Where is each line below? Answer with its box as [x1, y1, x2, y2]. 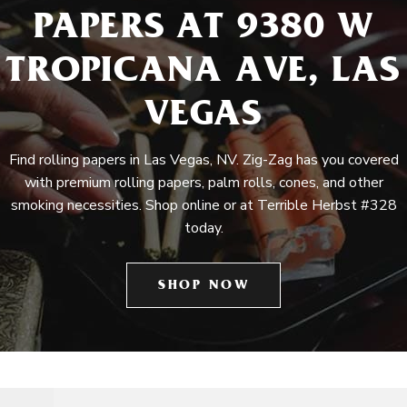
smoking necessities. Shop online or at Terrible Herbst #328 [10, 195, 397, 215]
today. [184, 218, 223, 238]
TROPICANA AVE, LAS [6, 55, 401, 93]
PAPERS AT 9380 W [33, 12, 374, 49]
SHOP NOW [158, 280, 249, 293]
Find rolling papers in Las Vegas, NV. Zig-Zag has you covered [8, 150, 399, 170]
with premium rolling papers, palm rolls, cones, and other [24, 173, 383, 193]
